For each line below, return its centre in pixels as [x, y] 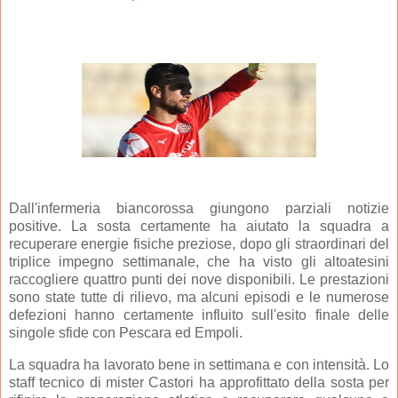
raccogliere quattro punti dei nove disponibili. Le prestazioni [199, 280]
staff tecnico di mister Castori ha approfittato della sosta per [199, 383]
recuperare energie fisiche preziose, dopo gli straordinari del [199, 244]
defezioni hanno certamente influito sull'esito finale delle [199, 315]
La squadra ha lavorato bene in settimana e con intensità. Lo [199, 365]
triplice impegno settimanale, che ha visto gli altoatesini [199, 262]
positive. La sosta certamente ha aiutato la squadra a [199, 227]
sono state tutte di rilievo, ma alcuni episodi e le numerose [199, 298]
